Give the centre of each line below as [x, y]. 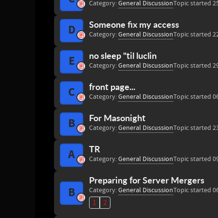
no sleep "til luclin [123, 55]
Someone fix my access [134, 24]
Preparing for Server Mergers [147, 180]
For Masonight [117, 118]
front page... [112, 87]
